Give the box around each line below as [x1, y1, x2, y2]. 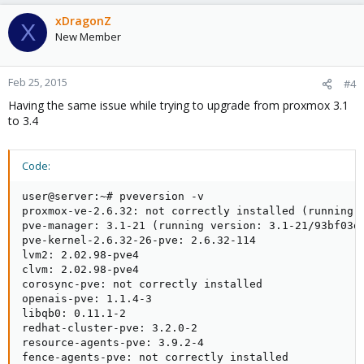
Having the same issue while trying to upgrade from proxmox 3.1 [8, 97, 349, 114]
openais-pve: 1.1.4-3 [22, 292, 152, 305]
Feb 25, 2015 [8, 75, 67, 90]
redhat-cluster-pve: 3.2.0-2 [22, 322, 197, 335]
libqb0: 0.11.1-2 [22, 307, 126, 320]
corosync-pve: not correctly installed [22, 278, 262, 291]
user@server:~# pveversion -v [22, 190, 204, 203]
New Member [55, 29, 121, 45]
